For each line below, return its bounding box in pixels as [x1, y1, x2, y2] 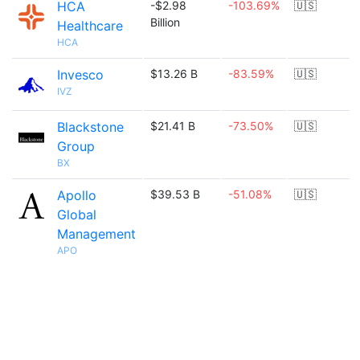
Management [57, 226, 136, 242]
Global [57, 207, 96, 223]
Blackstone [57, 119, 124, 135]
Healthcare [57, 18, 123, 34]
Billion [150, 15, 180, 29]
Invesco [57, 67, 104, 83]
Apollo [57, 187, 96, 203]
